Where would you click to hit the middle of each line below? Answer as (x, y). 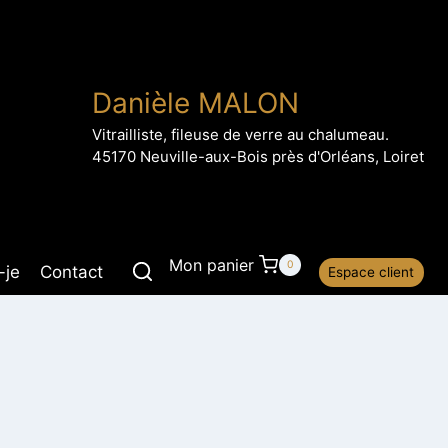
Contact (71, 272)
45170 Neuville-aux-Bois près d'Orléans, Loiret (258, 156)
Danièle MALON (195, 103)
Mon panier (211, 264)
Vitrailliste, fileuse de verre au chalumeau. (240, 134)
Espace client (371, 272)
